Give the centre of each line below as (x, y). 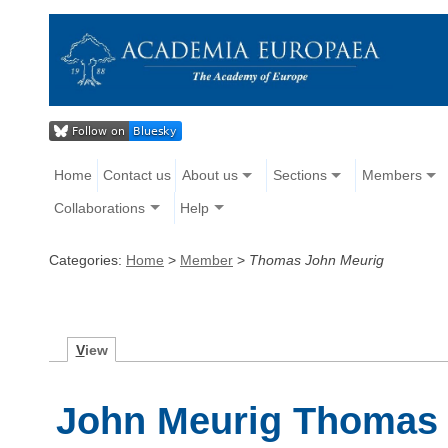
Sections (299, 175)
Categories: (87, 259)
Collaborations (100, 207)
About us (209, 175)
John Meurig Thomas (247, 421)
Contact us (136, 175)
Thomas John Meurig (316, 259)
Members (391, 175)
